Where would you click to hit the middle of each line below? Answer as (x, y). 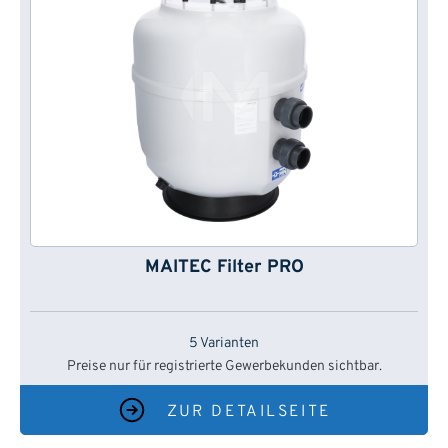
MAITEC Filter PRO (224, 268)
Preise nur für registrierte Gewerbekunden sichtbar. (224, 367)
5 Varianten (224, 344)
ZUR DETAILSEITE (249, 412)
